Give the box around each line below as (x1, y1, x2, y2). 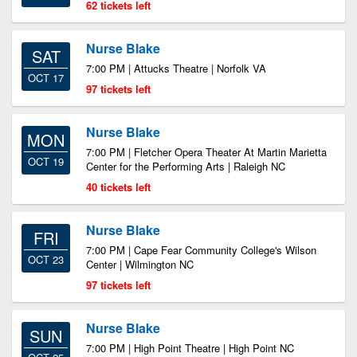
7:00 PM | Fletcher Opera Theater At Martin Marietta (86, 144, 327, 159)
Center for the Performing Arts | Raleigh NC (86, 159, 285, 174)
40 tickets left (86, 179, 151, 194)
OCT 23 (28, 252, 64, 267)
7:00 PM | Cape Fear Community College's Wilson (86, 242, 316, 257)
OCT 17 (28, 70, 64, 85)
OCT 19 (28, 154, 64, 169)
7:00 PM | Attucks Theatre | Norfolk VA (86, 61, 266, 76)
